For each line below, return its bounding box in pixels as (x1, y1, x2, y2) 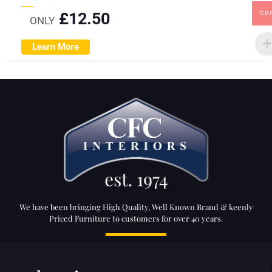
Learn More (32, 41, 79, 52)
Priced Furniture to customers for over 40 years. (49, 212, 223, 223)
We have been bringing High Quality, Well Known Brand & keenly (19, 201, 253, 212)
